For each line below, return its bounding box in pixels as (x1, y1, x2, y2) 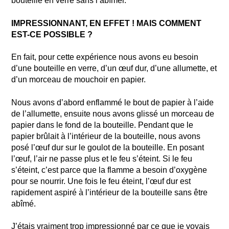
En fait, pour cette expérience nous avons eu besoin (11, 53, 199, 62)
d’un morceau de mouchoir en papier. (11, 75, 146, 84)
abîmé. (11, 199, 36, 208)
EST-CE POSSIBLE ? (11, 30, 93, 39)
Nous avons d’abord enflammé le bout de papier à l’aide (11, 98, 214, 107)
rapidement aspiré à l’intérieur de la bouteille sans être (11, 188, 208, 197)
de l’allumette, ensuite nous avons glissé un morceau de (11, 109, 215, 118)
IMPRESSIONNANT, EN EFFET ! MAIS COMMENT (11, 18, 202, 28)
